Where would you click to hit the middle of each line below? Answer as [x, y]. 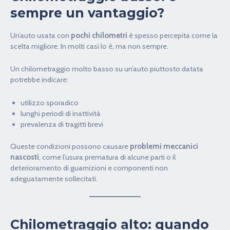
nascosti [25, 157]
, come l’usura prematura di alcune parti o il [107, 157]
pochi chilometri [99, 35]
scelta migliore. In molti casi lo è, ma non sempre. [89, 46]
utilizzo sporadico [50, 102]
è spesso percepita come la [172, 35]
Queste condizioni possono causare [70, 146]
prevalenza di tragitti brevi [62, 124]
